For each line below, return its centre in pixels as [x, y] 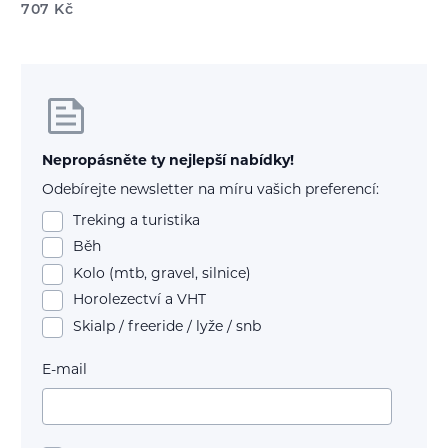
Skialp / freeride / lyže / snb [167, 328]
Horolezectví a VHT [139, 301]
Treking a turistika [136, 221]
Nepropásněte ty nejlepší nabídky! [168, 161]
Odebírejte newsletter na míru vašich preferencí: [210, 191]
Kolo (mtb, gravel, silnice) [162, 274]
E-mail [64, 371]
